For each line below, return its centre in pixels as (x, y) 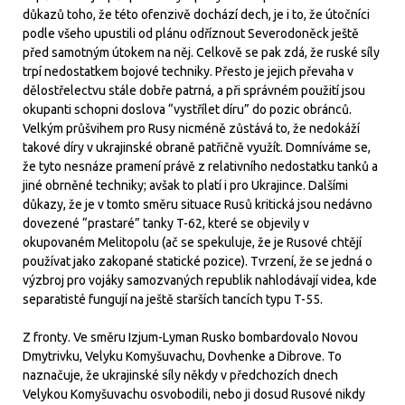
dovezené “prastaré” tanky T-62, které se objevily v (166, 223)
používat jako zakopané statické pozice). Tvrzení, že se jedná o (198, 261)
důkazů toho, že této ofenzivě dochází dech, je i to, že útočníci (196, 14)
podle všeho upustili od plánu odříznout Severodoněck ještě (191, 33)
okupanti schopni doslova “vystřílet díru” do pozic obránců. (187, 109)
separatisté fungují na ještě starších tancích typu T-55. (173, 299)
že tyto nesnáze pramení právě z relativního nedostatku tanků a (200, 166)
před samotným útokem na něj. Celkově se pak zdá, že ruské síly (201, 52)
